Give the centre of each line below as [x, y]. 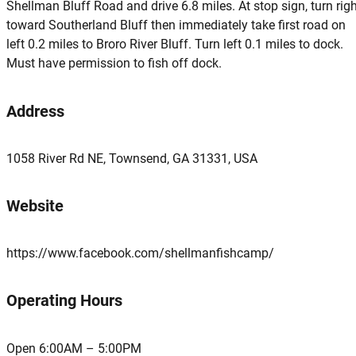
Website [35, 206]
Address [35, 111]
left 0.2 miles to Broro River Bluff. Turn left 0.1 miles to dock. [175, 44]
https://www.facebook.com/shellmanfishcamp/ [140, 253]
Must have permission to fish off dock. [114, 64]
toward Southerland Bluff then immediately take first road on [176, 25]
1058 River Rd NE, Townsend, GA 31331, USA [132, 158]
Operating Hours [64, 301]
